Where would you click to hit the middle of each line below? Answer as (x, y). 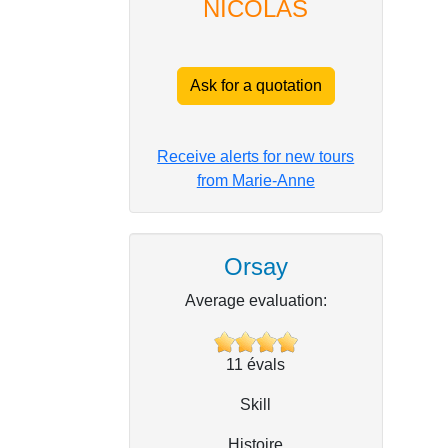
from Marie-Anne (255, 181)
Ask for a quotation (255, 86)
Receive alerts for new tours (256, 157)
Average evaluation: (255, 301)
